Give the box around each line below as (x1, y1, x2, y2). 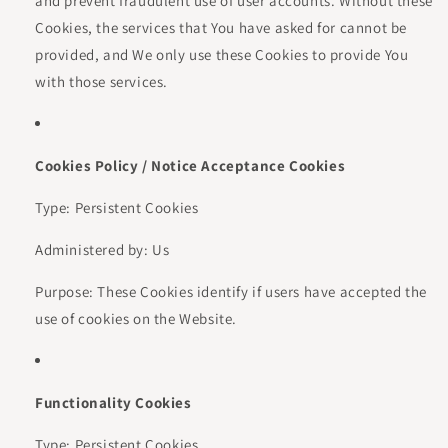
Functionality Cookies (35, 393, 192, 412)
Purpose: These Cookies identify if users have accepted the (35, 282, 427, 301)
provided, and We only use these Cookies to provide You (35, 45, 409, 64)
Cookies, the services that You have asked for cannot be (35, 18, 408, 37)
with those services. (35, 72, 168, 91)
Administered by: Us (35, 240, 170, 259)
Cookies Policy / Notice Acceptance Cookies (35, 156, 346, 175)
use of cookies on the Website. (35, 309, 238, 328)
